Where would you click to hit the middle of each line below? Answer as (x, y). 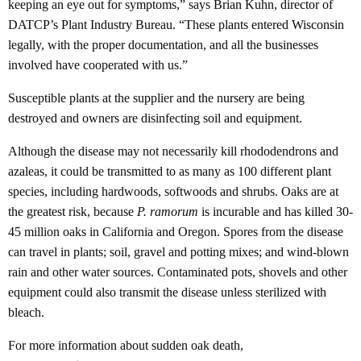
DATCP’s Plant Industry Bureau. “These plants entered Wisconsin (176, 25)
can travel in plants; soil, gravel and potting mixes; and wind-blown (178, 252)
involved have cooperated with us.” (98, 65)
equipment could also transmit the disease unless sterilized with (167, 293)
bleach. (26, 313)
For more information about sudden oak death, (126, 346)
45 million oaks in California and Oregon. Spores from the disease (176, 232)
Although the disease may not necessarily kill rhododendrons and (173, 151)
